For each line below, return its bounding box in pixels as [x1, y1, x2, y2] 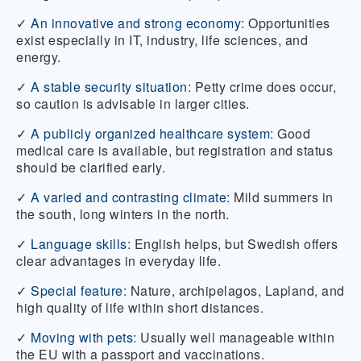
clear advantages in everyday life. [16, 251, 221, 270]
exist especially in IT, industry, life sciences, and [16, 31, 308, 49]
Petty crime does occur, [194, 77, 336, 96]
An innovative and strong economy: [31, 14, 245, 32]
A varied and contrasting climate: [31, 188, 230, 206]
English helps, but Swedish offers [131, 234, 338, 253]
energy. [16, 48, 61, 66]
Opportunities [248, 14, 330, 32]
